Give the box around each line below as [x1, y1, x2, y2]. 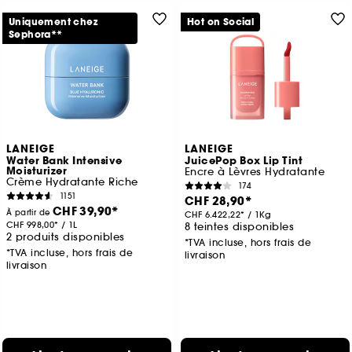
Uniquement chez [8, 16, 97, 29]
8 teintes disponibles [184, 220, 295, 234]
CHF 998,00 [5, 219, 55, 231]
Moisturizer [5, 164, 68, 179]
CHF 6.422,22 [184, 209, 240, 221]
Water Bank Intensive [5, 154, 123, 169]
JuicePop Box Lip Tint [184, 154, 303, 169]
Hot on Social [186, 16, 255, 29]
